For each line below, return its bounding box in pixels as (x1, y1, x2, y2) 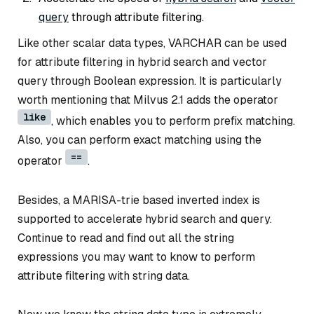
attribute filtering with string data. (18, 268, 190, 283)
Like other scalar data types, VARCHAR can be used (18, 35, 287, 50)
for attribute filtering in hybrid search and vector (18, 54, 267, 69)
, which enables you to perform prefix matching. (51, 113, 295, 128)
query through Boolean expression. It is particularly (18, 73, 282, 88)
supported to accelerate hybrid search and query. (18, 211, 272, 226)
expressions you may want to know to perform (18, 249, 255, 264)
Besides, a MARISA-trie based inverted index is (18, 192, 260, 207)
